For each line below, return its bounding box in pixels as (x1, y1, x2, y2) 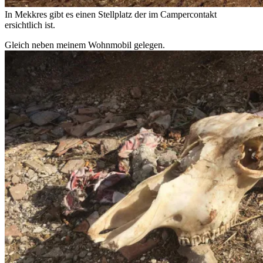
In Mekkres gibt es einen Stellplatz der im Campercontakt (5, 9, 217, 20)
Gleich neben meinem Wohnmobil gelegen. (5, 40, 165, 50)
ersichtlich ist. (5, 20, 55, 31)
